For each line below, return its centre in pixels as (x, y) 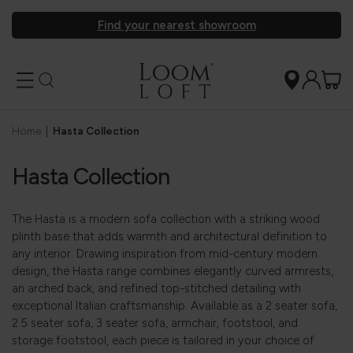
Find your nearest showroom (176, 25)
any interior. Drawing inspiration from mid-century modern (165, 254)
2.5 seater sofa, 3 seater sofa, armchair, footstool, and (155, 323)
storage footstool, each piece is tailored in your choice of (163, 341)
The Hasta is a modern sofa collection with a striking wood (166, 219)
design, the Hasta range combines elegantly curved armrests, (173, 271)
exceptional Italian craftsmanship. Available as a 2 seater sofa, (175, 306)
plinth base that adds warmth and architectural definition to (169, 237)
